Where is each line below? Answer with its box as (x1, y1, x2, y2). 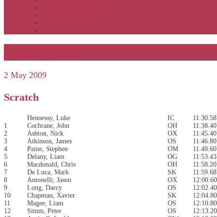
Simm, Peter (27, 207, 62, 215)
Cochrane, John (27, 122, 69, 130)
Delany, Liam (27, 153, 64, 161)
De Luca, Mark (27, 169, 69, 176)
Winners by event (43, 11, 90, 18)
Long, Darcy (27, 184, 62, 192)
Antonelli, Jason (27, 176, 71, 184)
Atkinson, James (27, 138, 72, 145)
